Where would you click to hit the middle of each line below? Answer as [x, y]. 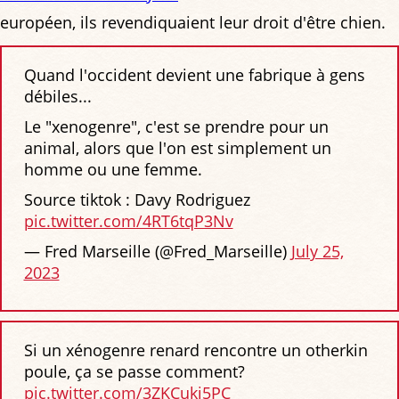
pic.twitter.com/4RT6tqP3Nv [128, 221]
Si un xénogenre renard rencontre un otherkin [195, 350]
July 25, [317, 252]
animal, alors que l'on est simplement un [177, 148]
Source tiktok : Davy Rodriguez [137, 200]
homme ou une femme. [113, 170]
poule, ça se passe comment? [134, 372]
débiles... [57, 97]
